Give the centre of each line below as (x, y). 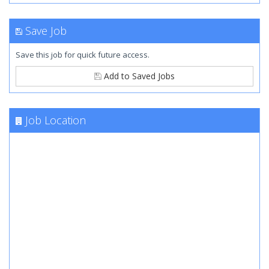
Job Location (56, 120)
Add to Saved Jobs (138, 76)
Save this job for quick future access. (83, 55)
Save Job (46, 31)
